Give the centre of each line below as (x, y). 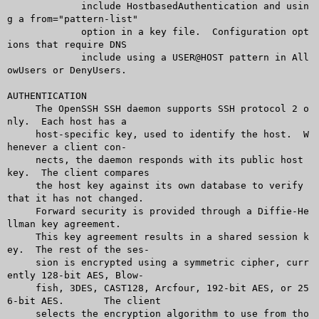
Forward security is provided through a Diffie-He (21, 211)
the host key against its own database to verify (21, 185)
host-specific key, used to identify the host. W (21, 134)
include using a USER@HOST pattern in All (30, 57)
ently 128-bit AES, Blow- (75, 275)
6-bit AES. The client (35, 300)
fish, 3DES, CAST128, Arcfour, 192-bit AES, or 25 (21, 288)
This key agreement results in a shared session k (21, 236)
